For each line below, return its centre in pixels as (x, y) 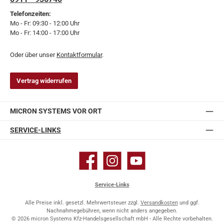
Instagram (113, 164)
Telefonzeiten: (30, 13)
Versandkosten (159, 203)
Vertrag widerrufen (44, 80)
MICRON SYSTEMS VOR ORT (56, 111)
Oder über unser (33, 55)
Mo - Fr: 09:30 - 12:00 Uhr (45, 23)
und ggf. (188, 203)
